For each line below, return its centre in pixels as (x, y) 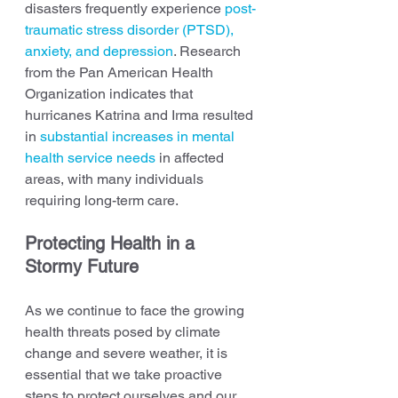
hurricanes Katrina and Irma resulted (141, 115)
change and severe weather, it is (128, 353)
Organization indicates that (111, 93)
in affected (191, 157)
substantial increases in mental (139, 136)
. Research (209, 51)
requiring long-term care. (102, 200)
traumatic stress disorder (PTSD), (131, 29)
